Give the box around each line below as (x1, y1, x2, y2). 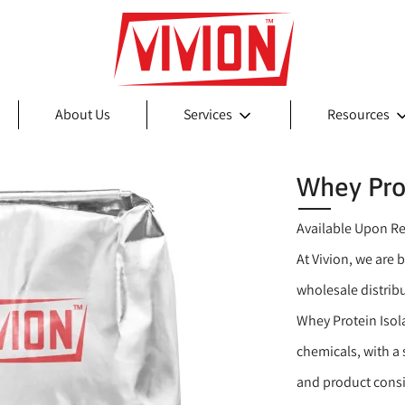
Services (183, 104, 232, 124)
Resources (326, 104, 390, 124)
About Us (54, 104, 110, 124)
